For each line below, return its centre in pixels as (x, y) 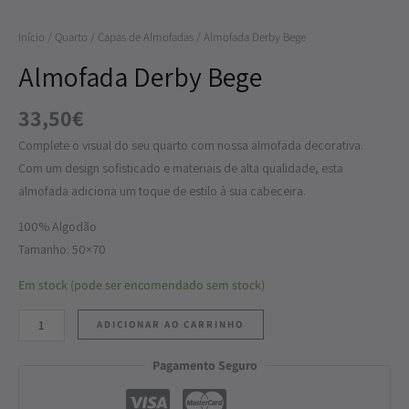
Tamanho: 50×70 (62, 249)
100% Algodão (58, 226)
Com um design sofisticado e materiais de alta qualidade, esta (181, 168)
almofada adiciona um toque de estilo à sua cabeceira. (162, 190)
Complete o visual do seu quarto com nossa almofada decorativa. (191, 145)
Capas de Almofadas (146, 37)
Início (31, 37)
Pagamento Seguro (204, 366)
